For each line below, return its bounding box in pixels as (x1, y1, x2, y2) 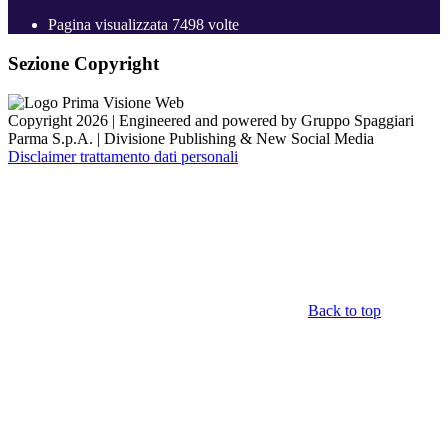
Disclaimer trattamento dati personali (8, 147, 238, 165)
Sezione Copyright (8, 52, 159, 74)
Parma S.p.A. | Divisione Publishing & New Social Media (8, 129, 374, 147)
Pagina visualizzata (48, 16, 172, 34)
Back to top (308, 301, 381, 319)
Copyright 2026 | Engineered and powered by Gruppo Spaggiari (8, 111, 414, 129)
